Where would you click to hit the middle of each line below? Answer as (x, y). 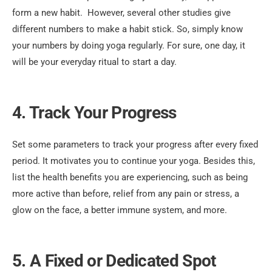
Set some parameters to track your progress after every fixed (135, 145)
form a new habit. (50, 13)
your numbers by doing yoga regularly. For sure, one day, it (129, 46)
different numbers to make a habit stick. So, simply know (127, 29)
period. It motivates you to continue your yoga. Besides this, (134, 161)
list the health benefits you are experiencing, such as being (130, 178)
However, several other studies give (159, 13)
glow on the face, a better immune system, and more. (120, 210)
